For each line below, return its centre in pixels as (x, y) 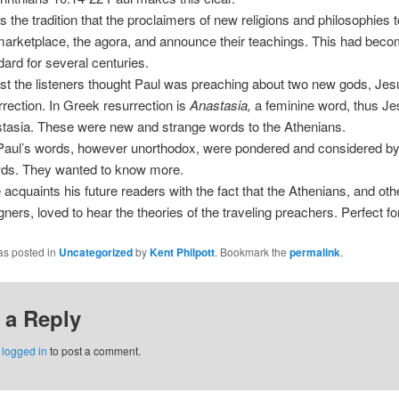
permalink (314, 252)
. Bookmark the (252, 252)
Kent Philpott (182, 252)
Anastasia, (223, 104)
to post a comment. (94, 350)
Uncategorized (95, 252)
